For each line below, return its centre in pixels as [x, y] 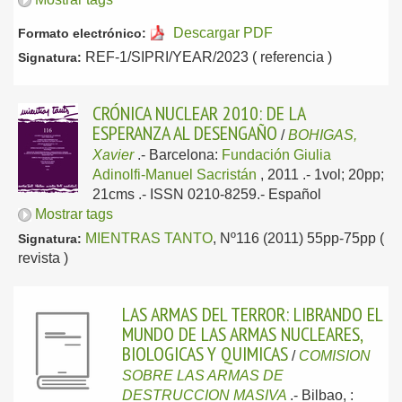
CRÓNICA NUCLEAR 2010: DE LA [199, 113]
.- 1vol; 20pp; [343, 175]
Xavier [113, 155]
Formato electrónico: [82, 33]
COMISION [335, 356]
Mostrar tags [74, 214]
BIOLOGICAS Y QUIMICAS [205, 354]
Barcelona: [185, 155]
